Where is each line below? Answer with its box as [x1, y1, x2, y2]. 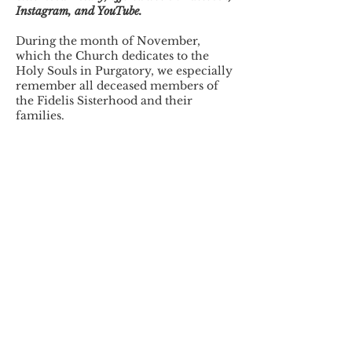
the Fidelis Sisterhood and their [16, 93, 192, 108]
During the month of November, [16, 33, 200, 48]
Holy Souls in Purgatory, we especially [16, 63, 233, 78]
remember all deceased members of [16, 78, 218, 93]
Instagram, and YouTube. [16, 3, 142, 18]
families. [16, 108, 64, 123]
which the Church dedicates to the [16, 48, 209, 63]
